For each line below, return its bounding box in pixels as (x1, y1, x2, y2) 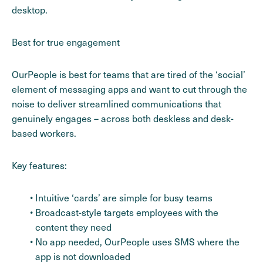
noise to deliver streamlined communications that (12, 97, 221, 110)
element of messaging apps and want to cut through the (12, 82, 247, 95)
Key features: (12, 159, 67, 171)
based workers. (12, 126, 76, 139)
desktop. (12, 3, 48, 16)
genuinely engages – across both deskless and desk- (12, 112, 234, 124)
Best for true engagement (12, 35, 120, 48)
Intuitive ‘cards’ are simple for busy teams (35, 191, 213, 204)
